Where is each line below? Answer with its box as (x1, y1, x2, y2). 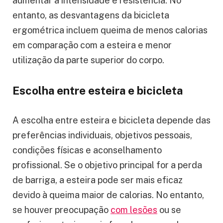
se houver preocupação (12, 204, 111, 215)
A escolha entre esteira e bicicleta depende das (12, 114, 211, 125)
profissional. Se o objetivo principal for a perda (12, 159, 202, 170)
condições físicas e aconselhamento (12, 144, 162, 155)
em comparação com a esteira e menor (12, 39, 172, 50)
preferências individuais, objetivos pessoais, (12, 129, 192, 140)
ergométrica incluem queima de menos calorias (12, 24, 208, 35)
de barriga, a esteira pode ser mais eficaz (12, 174, 183, 185)
